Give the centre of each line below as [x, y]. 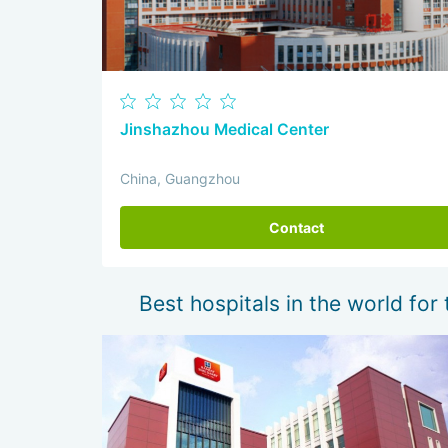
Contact [297, 227]
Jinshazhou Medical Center [225, 129]
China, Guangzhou [180, 178]
